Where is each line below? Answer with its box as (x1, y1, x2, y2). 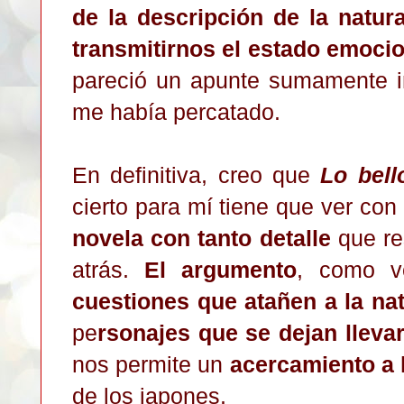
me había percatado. (72, 98, 287, 124)
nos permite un (72, 351, 230, 377)
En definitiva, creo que (72, 161, 321, 188)
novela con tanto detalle (72, 225, 331, 251)
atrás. (72, 256, 145, 282)
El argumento (144, 256, 298, 282)
